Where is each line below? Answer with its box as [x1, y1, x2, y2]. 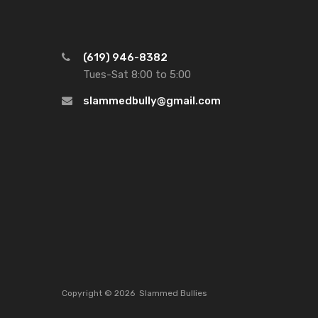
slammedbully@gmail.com [83, 94, 221, 107]
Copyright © [62, 287, 114, 298]
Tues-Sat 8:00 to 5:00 [83, 67, 191, 81]
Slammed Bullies [139, 287, 207, 298]
